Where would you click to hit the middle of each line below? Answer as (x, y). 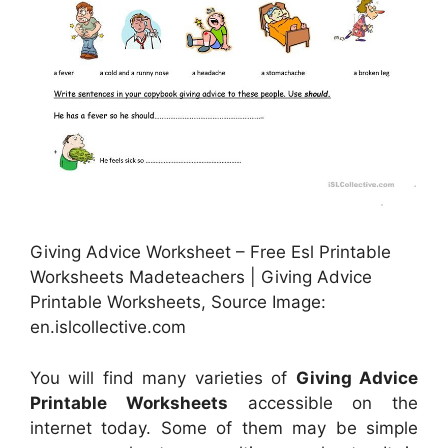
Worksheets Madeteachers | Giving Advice (201, 277)
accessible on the (322, 402)
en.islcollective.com (108, 327)
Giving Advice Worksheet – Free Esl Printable (210, 252)
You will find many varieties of (163, 377)
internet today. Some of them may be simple (224, 427)
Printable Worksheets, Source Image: (178, 302)
